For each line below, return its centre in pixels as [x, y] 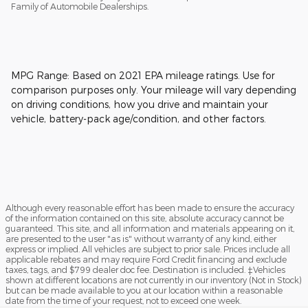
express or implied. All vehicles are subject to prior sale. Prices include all [148, 249]
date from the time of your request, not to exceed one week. [123, 301]
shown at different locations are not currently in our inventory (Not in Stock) [153, 280]
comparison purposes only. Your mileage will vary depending [154, 90]
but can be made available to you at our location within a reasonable [144, 290]
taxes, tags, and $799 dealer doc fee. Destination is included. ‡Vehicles [145, 270]
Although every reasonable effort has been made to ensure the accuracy [150, 208]
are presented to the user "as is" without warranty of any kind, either [141, 239]
